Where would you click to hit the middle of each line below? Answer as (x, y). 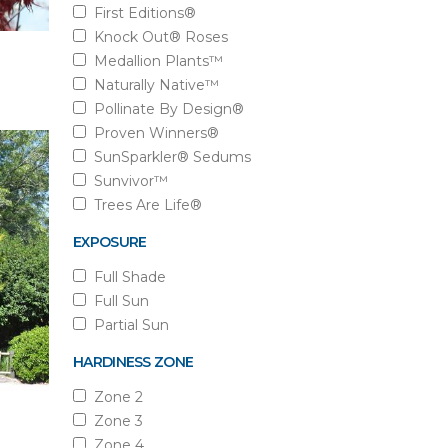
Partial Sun (127, 325)
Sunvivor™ (127, 181)
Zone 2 (114, 397)
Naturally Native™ (152, 85)
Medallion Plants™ (154, 61)
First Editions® (141, 13)
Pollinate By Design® (165, 109)
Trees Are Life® (144, 205)
